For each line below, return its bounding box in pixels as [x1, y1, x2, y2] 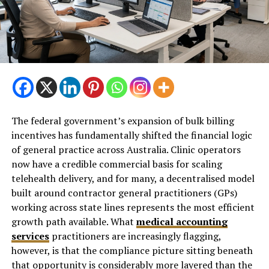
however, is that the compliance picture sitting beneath [11, 244, 253, 258]
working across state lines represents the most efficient [11, 201, 255, 214]
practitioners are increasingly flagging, [49, 229, 221, 243]
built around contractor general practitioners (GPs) [11, 186, 237, 200]
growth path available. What [11, 215, 136, 229]
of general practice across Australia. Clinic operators [11, 143, 241, 157]
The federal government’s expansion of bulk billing [11, 114, 234, 128]
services [11, 229, 49, 243]
